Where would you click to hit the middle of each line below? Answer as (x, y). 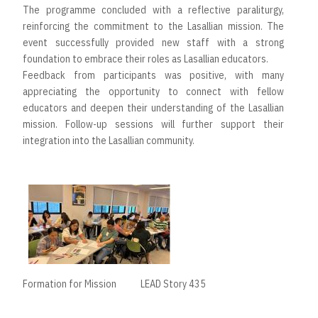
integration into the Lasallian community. (109, 140)
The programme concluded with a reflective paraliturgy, (153, 10)
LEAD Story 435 (173, 284)
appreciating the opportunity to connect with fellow (153, 91)
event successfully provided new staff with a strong (153, 42)
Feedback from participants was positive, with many (153, 75)
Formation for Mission (70, 284)
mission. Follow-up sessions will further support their (153, 124)
